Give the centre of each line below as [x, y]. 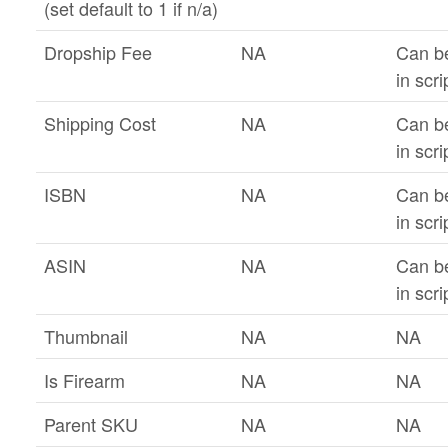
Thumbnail [85, 336]
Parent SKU [90, 424]
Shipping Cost [99, 123]
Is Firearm [84, 380]
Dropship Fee [97, 52]
